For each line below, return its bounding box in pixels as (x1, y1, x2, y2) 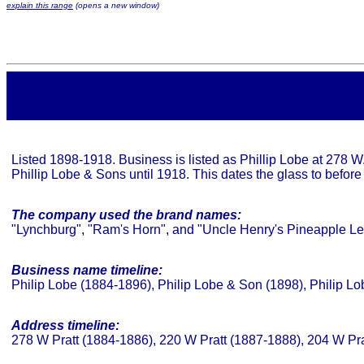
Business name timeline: (11, 263, 162, 277)
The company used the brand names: (11, 208, 241, 222)
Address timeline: (11, 318, 119, 332)
